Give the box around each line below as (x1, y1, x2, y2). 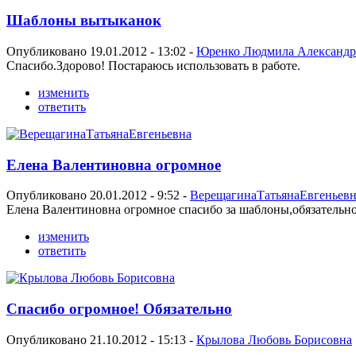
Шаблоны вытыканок (6, 12, 161, 29)
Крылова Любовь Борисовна (196, 332, 352, 346)
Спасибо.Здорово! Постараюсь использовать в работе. (6, 59, 300, 73)
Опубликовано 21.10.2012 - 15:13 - (6, 332, 196, 346)
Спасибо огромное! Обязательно (6, 300, 232, 318)
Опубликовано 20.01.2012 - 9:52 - (6, 188, 190, 203)
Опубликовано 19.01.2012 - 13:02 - (6, 44, 196, 59)
